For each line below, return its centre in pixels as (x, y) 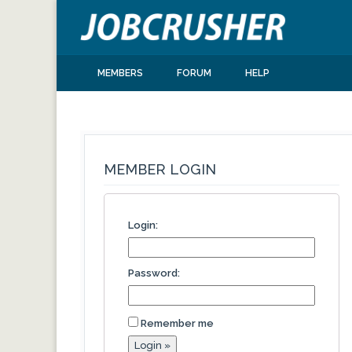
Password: (154, 273)
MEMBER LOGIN (160, 169)
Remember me (177, 323)
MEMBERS (120, 73)
